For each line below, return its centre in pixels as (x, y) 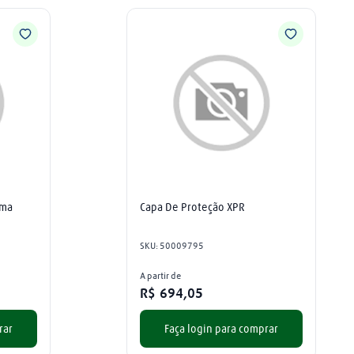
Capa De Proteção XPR (192, 207)
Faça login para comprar (221, 329)
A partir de (160, 275)
